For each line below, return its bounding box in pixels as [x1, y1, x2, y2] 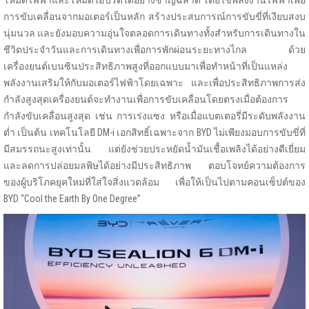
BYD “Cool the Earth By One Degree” [3, 193, 141, 205]
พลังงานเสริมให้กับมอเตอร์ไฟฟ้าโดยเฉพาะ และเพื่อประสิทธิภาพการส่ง [3, 77, 306, 89]
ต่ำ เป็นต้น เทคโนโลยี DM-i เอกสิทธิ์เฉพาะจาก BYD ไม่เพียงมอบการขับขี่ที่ [3, 127, 306, 139]
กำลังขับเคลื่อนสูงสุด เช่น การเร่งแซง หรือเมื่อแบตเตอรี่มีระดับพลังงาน [3, 110, 306, 122]
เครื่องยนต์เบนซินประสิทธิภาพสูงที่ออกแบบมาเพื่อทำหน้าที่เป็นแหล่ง [3, 61, 288, 72]
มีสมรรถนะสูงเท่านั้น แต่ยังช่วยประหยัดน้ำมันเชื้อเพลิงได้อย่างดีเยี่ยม [3, 143, 306, 155]
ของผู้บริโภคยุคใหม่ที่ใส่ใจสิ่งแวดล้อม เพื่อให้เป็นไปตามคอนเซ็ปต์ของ [3, 177, 306, 188]
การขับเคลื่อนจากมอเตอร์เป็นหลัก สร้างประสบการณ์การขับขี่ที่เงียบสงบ [3, 11, 306, 23]
